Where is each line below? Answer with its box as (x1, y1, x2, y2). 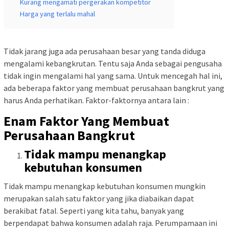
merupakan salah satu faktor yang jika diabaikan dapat (4, 193, 194, 204)
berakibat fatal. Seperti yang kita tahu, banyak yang (4, 205, 184, 216)
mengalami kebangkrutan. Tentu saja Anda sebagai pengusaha (4, 58, 222, 68)
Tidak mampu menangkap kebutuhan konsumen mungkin (4, 181, 205, 192)
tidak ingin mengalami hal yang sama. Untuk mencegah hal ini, (4, 70, 222, 81)
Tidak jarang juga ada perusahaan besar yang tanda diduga (4, 45, 205, 56)
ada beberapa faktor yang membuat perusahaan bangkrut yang (4, 82, 224, 93)
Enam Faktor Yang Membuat (4, 112, 169, 129)
